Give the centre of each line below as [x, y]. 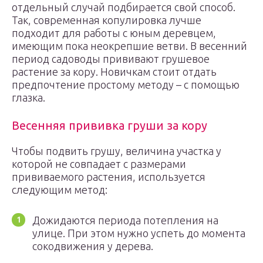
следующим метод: [60, 190]
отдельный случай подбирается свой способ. [124, 7]
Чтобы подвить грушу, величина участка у [117, 151]
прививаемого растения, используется [109, 177]
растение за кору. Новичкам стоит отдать [114, 72]
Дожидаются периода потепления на [125, 220]
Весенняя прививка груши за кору [109, 125]
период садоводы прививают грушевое [111, 59]
